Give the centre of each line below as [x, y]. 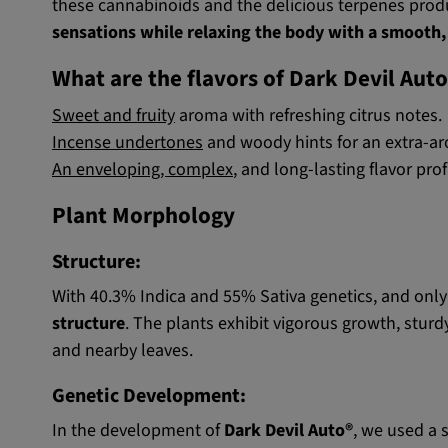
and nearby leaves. [122, 351]
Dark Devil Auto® [288, 431]
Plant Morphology [143, 216]
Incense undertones [127, 143]
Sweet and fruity [113, 116]
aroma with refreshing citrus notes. [308, 116]
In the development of [138, 431]
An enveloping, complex [142, 170]
